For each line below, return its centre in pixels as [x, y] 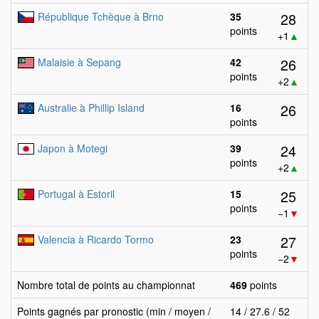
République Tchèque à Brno [101, 16]
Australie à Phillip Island [91, 108]
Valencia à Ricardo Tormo [96, 239]
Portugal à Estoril [76, 194]
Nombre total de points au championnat [106, 285]
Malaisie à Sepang [79, 62]
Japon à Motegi [73, 148]
